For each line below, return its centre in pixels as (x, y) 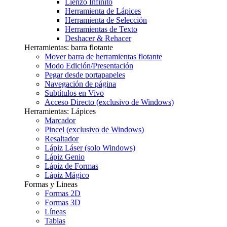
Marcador (60, 121)
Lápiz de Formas (71, 166)
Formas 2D (63, 194)
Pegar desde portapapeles (85, 75)
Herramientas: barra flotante (69, 48)
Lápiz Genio (65, 157)
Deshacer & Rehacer (98, 39)
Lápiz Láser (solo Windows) (90, 148)
